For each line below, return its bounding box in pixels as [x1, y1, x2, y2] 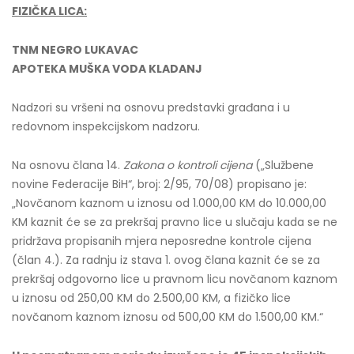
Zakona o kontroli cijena [123, 156, 252, 173]
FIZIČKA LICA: [12, 2, 87, 19]
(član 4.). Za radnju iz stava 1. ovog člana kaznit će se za [12, 251, 320, 268]
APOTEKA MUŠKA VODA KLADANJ [12, 60, 202, 77]
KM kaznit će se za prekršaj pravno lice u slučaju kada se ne [12, 213, 337, 230]
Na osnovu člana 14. [12, 156, 123, 173]
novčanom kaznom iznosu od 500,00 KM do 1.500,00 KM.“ [12, 308, 323, 325]
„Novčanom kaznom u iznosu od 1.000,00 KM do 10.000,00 [12, 194, 326, 211]
